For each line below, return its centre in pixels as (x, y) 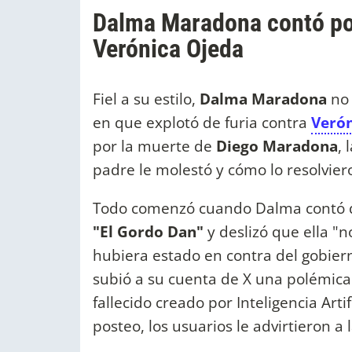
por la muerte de (154, 146)
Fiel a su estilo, (146, 99)
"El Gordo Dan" (150, 232)
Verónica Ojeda (168, 49)
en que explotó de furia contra (202, 123)
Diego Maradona (277, 146)
